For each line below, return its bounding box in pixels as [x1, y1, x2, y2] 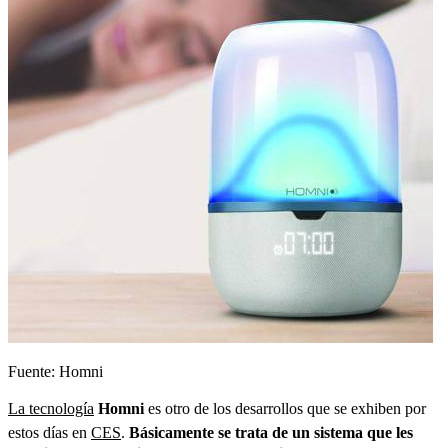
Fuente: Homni [8, 362, 103, 380]
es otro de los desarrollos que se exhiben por [144, 399, 426, 417]
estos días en [8, 423, 91, 441]
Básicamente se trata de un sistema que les [129, 423, 413, 441]
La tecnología [8, 399, 94, 417]
